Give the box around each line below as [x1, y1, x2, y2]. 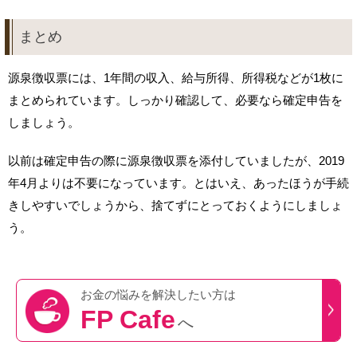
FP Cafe [80, 304, 175, 334]
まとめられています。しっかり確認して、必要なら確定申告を [8, 92, 343, 107]
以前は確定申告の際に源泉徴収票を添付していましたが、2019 [8, 153, 344, 167]
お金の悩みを [80, 287, 152, 301]
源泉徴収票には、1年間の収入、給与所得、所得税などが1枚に [8, 70, 343, 84]
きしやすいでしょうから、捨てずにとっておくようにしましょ [8, 198, 343, 212]
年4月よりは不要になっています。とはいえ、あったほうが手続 [8, 175, 349, 190]
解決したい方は [152, 287, 236, 301]
